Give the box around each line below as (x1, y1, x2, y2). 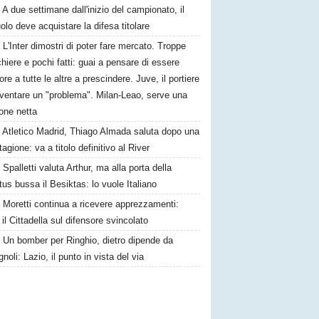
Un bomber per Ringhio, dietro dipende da (3, 235, 174, 246)
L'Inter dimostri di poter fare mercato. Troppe (3, 41, 187, 51)
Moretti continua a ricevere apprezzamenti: (3, 199, 179, 209)
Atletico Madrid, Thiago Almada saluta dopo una (2, 126, 200, 137)
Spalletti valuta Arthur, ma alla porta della (3, 162, 172, 173)
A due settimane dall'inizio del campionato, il (2, 4, 185, 15)
